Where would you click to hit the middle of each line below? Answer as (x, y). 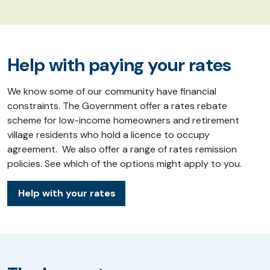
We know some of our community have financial (112, 91)
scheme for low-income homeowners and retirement (123, 120)
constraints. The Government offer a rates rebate (117, 105)
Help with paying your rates (119, 64)
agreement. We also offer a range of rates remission (122, 149)
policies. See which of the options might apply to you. (124, 163)
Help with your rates (67, 193)
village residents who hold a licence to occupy (108, 134)
